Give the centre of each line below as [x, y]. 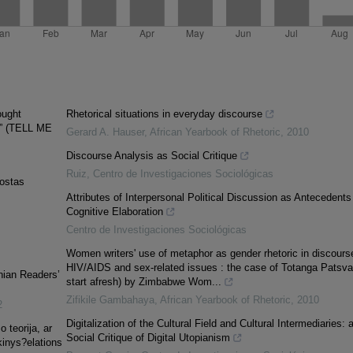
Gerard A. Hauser [105, 132]
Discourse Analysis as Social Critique [151, 156]
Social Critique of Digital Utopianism [148, 338]
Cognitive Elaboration [114, 212]
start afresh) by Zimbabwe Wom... [143, 282]
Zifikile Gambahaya [110, 300]
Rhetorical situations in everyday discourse [164, 114]
